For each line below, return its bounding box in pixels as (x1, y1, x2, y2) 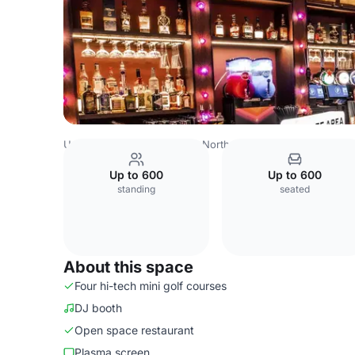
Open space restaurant (74, 323, 194, 337)
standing (117, 183, 155, 195)
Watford (309, 138, 348, 151)
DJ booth (74, 301, 122, 315)
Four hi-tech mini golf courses (74, 279, 227, 292)
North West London (202, 138, 298, 151)
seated (280, 183, 310, 195)
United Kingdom (63, 138, 143, 151)
